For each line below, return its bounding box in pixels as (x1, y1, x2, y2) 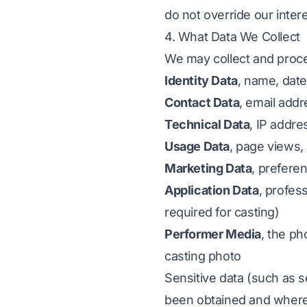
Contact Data (164, 95, 240, 110)
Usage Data (164, 139, 230, 153)
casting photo (164, 249, 241, 263)
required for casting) (164, 205, 280, 219)
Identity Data (164, 73, 238, 88)
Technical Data (164, 117, 250, 132)
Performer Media (164, 227, 261, 241)
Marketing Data (164, 161, 252, 175)
